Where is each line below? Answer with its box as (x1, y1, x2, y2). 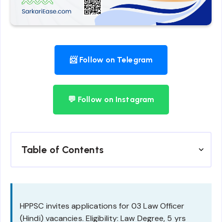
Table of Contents (21, 144, 104, 156)
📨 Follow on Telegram (69, 55, 153, 65)
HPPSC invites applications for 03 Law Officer (20, 201, 185, 212)
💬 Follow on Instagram (67, 95, 155, 105)
